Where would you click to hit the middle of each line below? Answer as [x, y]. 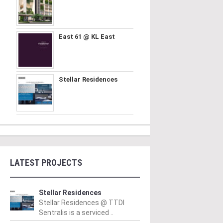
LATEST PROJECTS [46, 163]
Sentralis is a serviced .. [76, 213]
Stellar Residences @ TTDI [82, 203]
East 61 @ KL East [87, 37]
